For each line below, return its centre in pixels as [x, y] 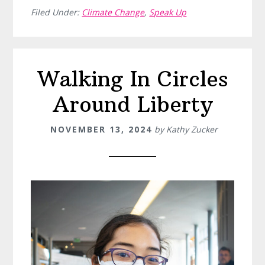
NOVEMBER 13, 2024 [101, 130]
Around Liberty [132, 105]
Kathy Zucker [192, 130]
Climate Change [113, 12]
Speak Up [168, 12]
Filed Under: [56, 12]
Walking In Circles [132, 79]
